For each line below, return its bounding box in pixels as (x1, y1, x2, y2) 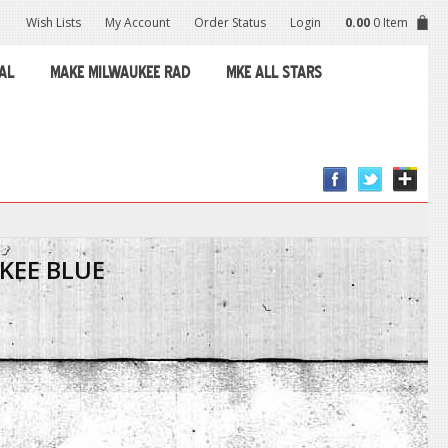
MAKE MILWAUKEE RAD (50, 63, 190, 82)
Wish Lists (26, 14, 81, 31)
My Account (105, 14, 170, 31)
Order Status (194, 14, 266, 31)
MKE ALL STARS (226, 63, 322, 82)
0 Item (373, 14, 408, 31)
